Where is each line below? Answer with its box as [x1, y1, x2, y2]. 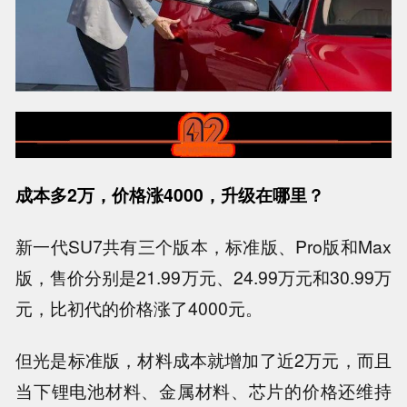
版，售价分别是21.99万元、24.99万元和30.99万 [15, 263, 392, 290]
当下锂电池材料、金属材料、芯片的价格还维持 [15, 377, 392, 403]
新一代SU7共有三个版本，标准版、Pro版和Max [15, 233, 392, 259]
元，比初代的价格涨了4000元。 [15, 294, 263, 321]
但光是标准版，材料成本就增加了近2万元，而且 [15, 346, 392, 372]
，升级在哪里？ [203, 182, 325, 208]
